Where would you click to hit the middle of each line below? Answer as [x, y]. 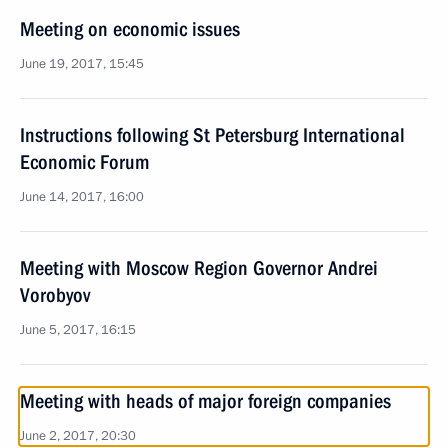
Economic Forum [84, 162]
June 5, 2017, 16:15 [78, 330]
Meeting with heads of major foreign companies [205, 401]
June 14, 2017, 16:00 [82, 197]
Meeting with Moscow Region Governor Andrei [199, 268]
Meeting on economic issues [130, 29]
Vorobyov [55, 295]
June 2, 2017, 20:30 [78, 436]
